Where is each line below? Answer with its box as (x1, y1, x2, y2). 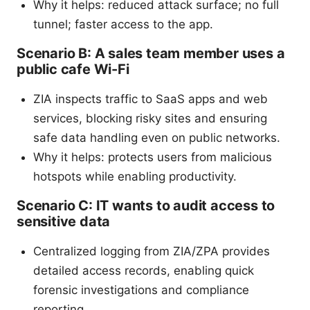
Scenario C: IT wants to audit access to (17, 197, 275, 214)
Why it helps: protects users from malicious (33, 149, 272, 164)
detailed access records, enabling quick (33, 263, 254, 277)
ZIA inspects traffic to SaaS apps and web (33, 91, 268, 106)
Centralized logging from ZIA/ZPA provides (33, 244, 270, 258)
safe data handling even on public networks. (33, 130, 280, 145)
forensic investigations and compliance (33, 282, 249, 297)
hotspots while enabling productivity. (33, 169, 237, 183)
